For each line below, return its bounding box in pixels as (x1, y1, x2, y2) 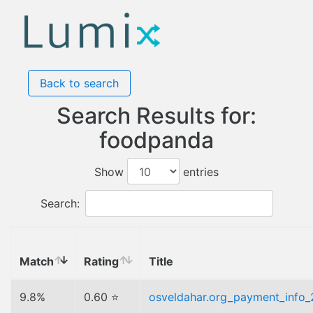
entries (180, 165, 219, 179)
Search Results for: (57, 102, 256, 129)
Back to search (40, 76, 119, 90)
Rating (84, 254, 119, 268)
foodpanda (99, 126, 214, 154)
